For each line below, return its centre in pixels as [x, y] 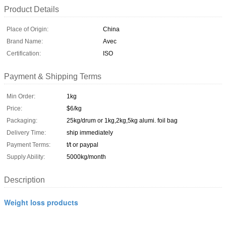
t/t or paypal [82, 145]
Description [24, 180]
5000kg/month [86, 157]
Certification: [24, 53]
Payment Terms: [29, 145]
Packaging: [22, 120]
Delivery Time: [26, 132]
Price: [14, 108]
